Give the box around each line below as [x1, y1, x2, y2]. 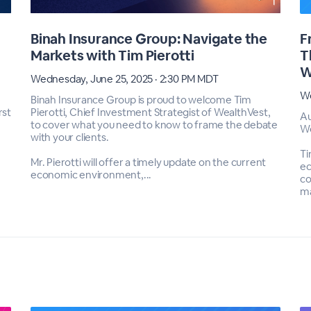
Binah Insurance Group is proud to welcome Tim [31, 92, 251, 106]
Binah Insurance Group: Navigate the [31, 29, 267, 48]
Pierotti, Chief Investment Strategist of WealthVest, [31, 105, 271, 119]
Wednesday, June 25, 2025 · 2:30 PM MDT [31, 72, 219, 85]
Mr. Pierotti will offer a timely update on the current [31, 155, 267, 169]
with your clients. [31, 130, 109, 144]
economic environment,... [31, 167, 152, 181]
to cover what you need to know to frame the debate [31, 117, 278, 131]
